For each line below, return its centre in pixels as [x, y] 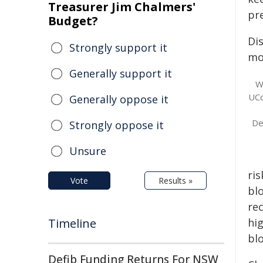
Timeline [72, 223]
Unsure [88, 151]
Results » [176, 181]
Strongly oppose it [117, 125]
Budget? [73, 21]
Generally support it [121, 73]
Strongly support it [118, 48]
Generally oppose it [119, 99]
